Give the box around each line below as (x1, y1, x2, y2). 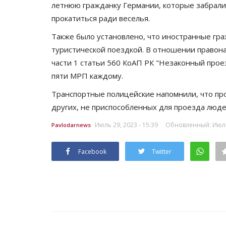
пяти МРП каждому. (51, 70, 123, 81)
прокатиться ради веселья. (51, 13, 150, 23)
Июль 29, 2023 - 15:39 (95, 120, 158, 129)
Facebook (78, 147, 106, 156)
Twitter (152, 147, 172, 156)
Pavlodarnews (51, 121, 91, 129)
